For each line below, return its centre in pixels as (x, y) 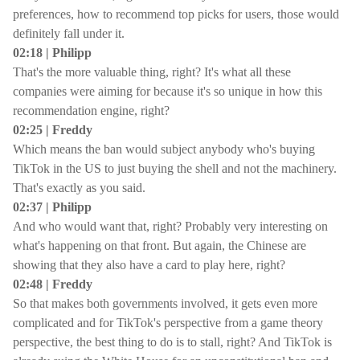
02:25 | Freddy (53, 130)
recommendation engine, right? (91, 110)
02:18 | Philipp (52, 53)
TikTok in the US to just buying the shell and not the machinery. (175, 168)
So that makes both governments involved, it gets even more (165, 303)
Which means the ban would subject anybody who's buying (164, 149)
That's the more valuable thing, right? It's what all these (152, 72)
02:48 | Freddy (53, 284)
